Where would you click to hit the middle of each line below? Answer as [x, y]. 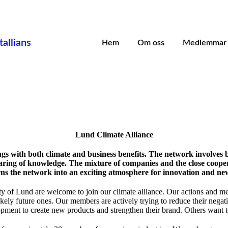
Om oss [151, 43]
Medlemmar [205, 43]
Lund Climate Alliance [114, 135]
